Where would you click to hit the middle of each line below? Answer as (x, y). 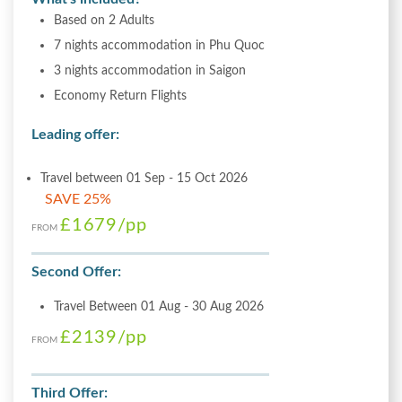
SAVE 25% (78, 199)
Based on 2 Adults (104, 20)
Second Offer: (76, 271)
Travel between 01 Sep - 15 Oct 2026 (144, 178)
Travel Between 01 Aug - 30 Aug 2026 (159, 306)
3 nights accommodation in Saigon (150, 70)
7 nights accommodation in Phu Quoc (159, 45)
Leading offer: (75, 134)
